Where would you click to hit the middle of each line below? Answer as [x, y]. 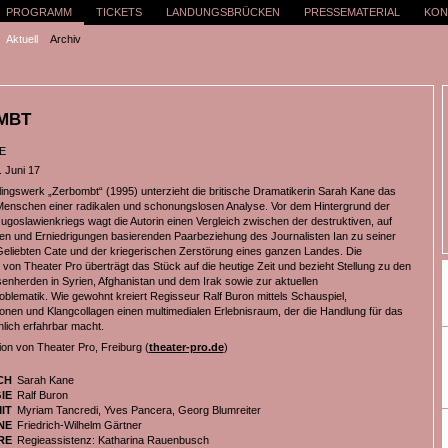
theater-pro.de [186, 347]
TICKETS [118, 12]
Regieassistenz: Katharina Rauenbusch [112, 440]
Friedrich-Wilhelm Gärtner [79, 425]
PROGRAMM [38, 12]
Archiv [65, 39]
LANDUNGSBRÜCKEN [222, 12]
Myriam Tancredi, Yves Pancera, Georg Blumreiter [138, 410]
